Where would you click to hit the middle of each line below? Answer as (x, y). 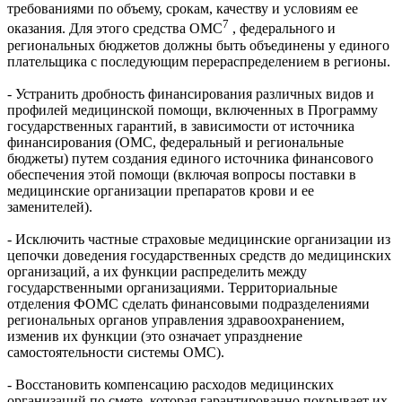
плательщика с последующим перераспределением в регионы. (199, 61)
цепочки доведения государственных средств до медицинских (199, 255)
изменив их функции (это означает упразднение (155, 336)
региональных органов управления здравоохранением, (176, 319)
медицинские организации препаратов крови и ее (161, 190)
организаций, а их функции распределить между (157, 271)
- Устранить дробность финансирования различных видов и (191, 93)
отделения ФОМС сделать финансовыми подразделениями (188, 303)
